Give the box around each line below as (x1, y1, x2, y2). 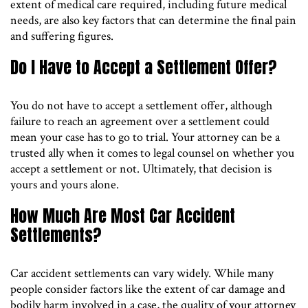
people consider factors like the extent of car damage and (10, 280, 285, 297)
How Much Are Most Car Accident (10, 203, 235, 228)
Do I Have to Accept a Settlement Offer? (10, 54, 277, 80)
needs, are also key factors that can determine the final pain (10, 12, 296, 28)
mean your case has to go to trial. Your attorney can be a (10, 129, 280, 145)
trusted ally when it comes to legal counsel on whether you (10, 144, 294, 161)
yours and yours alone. (10, 176, 119, 192)
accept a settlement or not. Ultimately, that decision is (10, 160, 272, 177)
